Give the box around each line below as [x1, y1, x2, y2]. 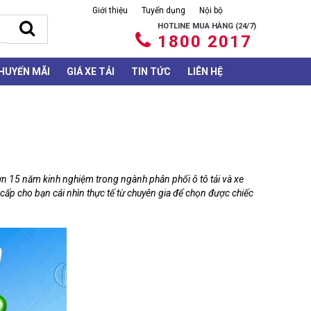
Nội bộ [199, 6, 223, 16]
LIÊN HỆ [187, 66, 223, 78]
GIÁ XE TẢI [67, 66, 115, 78]
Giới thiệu [92, 6, 128, 16]
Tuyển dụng [142, 6, 185, 16]
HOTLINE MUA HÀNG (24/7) [158, 22, 256, 31]
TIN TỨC [131, 66, 171, 78]
